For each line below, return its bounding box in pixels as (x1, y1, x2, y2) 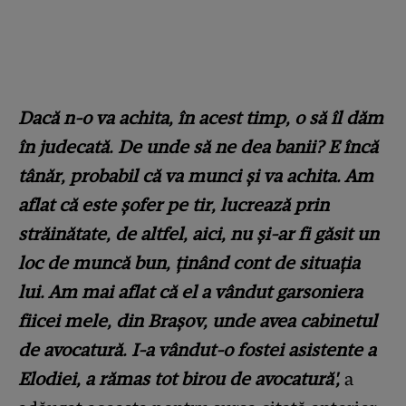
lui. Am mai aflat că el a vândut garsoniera (18, 281, 362, 304)
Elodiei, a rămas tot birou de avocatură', (18, 368, 344, 391)
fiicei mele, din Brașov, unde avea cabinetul (18, 310, 377, 333)
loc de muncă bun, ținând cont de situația (18, 252, 360, 275)
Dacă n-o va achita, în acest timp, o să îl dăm (18, 107, 383, 130)
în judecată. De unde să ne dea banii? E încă (18, 136, 378, 159)
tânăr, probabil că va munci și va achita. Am (18, 165, 373, 188)
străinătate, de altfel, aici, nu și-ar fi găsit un (18, 223, 379, 246)
